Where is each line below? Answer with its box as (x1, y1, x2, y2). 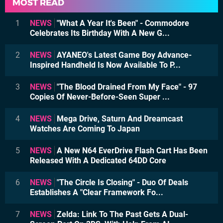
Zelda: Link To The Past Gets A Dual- (55, 209, 188, 219)
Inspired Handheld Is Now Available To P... (30, 60, 181, 70)
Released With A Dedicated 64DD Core (30, 155, 166, 165)
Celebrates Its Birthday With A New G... (30, 28, 170, 38)
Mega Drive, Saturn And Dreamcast (55, 113, 183, 123)
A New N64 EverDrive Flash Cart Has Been (55, 145, 208, 155)
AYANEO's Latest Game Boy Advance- (55, 50, 192, 60)
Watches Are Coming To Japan (30, 123, 140, 133)
